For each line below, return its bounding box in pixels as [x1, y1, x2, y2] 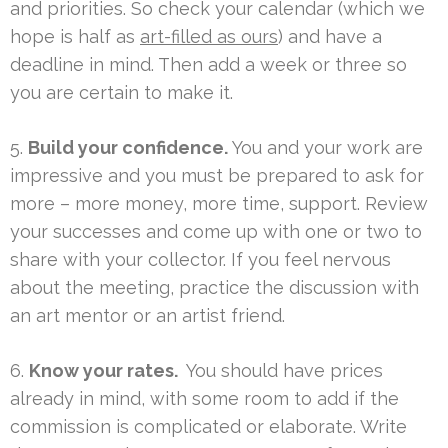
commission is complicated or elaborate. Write [10, 415, 407, 437]
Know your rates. [29, 359, 182, 381]
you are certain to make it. [10, 81, 233, 103]
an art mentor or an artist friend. [10, 304, 285, 326]
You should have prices [182, 359, 383, 381]
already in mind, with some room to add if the [10, 387, 399, 409]
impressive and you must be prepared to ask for [10, 164, 424, 186]
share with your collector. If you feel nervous [10, 248, 391, 270]
